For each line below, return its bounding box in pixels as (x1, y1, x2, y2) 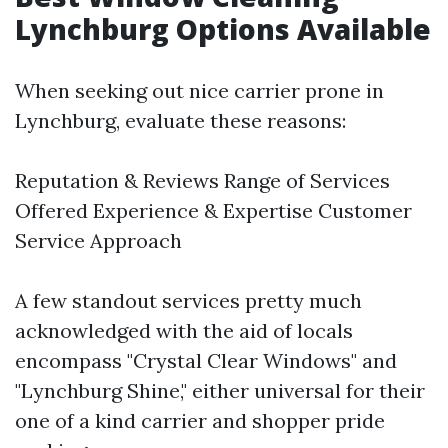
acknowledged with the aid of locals (15, 318, 353, 343)
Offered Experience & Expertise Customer (15, 198, 412, 223)
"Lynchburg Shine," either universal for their (15, 378, 425, 403)
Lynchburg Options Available (15, 10, 431, 48)
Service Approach (15, 228, 182, 253)
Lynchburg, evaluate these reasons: (15, 108, 346, 133)
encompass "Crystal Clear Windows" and (15, 348, 397, 373)
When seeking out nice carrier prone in (15, 78, 384, 103)
